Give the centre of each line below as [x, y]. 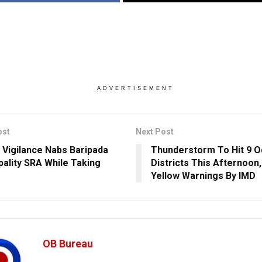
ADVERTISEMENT [135, 89]
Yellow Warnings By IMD [203, 176]
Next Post [154, 132]
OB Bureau [68, 244]
